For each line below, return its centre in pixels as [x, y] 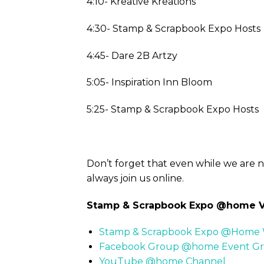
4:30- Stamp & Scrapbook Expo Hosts [174, 28]
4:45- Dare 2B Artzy [132, 55]
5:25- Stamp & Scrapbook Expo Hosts [173, 110]
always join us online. [135, 178]
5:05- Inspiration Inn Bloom [149, 82]
